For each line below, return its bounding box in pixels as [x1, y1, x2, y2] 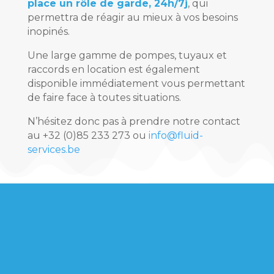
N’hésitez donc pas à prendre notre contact [27, 115, 240, 127]
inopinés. [27, 25, 70, 37]
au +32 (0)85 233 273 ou [27, 129, 149, 141]
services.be [27, 143, 80, 155]
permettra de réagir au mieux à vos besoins [27, 11, 238, 23]
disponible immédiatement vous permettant [27, 77, 245, 89]
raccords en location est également [27, 63, 200, 75]
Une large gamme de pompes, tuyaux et [27, 49, 227, 61]
